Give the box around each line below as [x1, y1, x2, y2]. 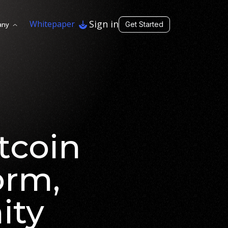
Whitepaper [30, 18, 75, 30]
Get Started [125, 20, 163, 28]
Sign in [89, 17, 119, 30]
